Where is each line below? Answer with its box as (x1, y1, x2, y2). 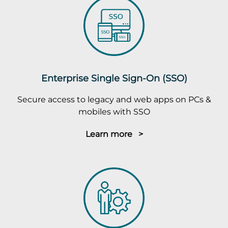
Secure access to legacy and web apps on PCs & (17, 94, 211, 104)
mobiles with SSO (78, 106, 150, 117)
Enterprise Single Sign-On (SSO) (41, 72, 187, 84)
